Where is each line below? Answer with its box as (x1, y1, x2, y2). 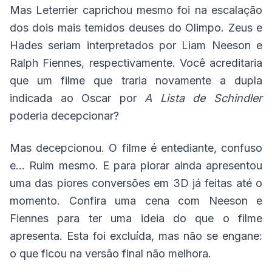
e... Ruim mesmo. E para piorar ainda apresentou (10, 159, 262, 172)
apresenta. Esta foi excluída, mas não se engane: (10, 229, 262, 243)
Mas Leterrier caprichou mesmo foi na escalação (10, 4, 262, 17)
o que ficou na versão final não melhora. (10, 247, 211, 260)
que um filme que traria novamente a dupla (10, 74, 262, 87)
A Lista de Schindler (144, 92, 263, 105)
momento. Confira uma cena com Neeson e (10, 194, 262, 208)
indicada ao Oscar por (10, 92, 145, 105)
